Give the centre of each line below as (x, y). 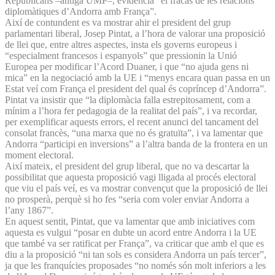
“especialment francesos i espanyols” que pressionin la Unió (121, 55)
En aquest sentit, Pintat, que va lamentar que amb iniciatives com (130, 221)
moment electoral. (39, 155)
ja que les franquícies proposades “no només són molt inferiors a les (135, 265)
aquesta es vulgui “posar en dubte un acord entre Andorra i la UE (131, 232)
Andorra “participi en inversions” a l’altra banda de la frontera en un (136, 144)
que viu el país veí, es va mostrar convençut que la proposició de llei (136, 188)
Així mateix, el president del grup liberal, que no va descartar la (127, 166)
